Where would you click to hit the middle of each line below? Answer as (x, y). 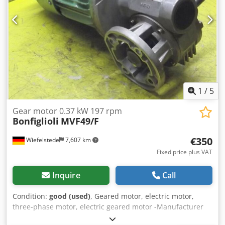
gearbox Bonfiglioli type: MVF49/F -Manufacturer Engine (106, 217)
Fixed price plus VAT (185, 152)
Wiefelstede (42, 140)
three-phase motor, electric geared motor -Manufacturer (108, 206)
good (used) (70, 196)
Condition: (31, 196)
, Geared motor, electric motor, (142, 196)
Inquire (66, 175)
